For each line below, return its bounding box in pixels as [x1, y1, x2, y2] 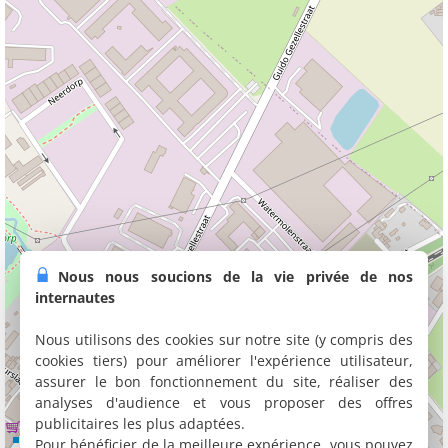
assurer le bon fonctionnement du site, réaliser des [35, 372, 413, 391]
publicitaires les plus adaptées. [35, 414, 245, 433]
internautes [35, 288, 115, 307]
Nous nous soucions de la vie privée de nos [58, 267, 413, 286]
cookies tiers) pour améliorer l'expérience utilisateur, [35, 351, 413, 370]
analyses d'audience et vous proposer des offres [35, 393, 413, 412]
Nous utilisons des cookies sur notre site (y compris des [35, 330, 413, 349]
